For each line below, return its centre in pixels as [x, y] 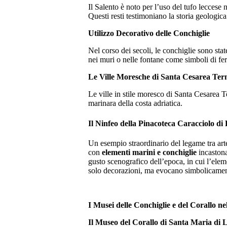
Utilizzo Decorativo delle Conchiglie [149, 33]
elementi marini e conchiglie [149, 152]
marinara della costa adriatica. [135, 103]
